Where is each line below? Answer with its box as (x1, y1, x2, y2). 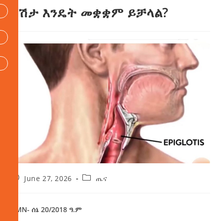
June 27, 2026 (24, 174, 72, 184)
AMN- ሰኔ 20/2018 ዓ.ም (11, 205, 82, 215)
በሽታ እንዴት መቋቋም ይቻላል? (11, 3, 169, 22)
